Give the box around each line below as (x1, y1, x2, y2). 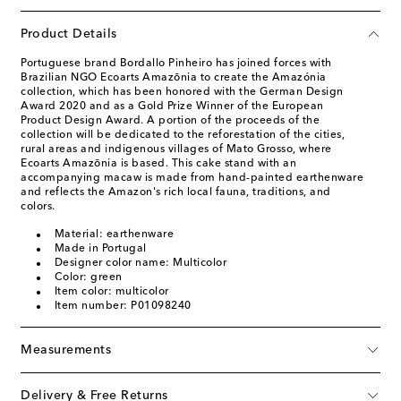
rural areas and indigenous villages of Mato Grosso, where (21, 143, 332, 155)
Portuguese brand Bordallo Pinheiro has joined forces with (21, 57, 332, 69)
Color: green (54, 271, 123, 283)
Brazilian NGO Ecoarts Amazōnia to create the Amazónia (21, 72, 327, 83)
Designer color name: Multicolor (54, 257, 226, 269)
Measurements (21, 343, 111, 356)
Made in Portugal (54, 243, 147, 254)
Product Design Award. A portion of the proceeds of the (21, 115, 320, 126)
